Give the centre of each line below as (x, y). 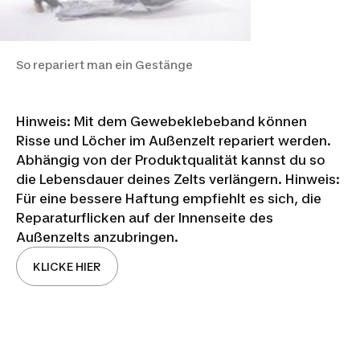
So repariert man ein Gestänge (104, 64)
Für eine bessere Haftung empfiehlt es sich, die (169, 198)
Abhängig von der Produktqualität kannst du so (171, 160)
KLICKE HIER (67, 266)
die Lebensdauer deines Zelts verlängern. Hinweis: (178, 179)
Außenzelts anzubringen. (97, 237)
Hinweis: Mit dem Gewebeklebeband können (162, 121)
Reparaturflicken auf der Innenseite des (145, 217)
